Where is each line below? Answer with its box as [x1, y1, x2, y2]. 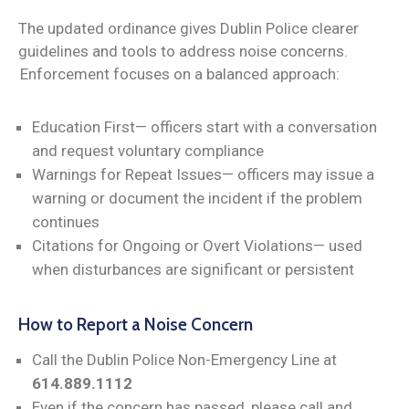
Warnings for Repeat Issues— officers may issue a [32, 164, 374, 184]
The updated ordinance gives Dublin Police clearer [18, 18, 359, 37]
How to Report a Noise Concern [18, 313, 253, 335]
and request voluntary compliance [32, 141, 264, 160]
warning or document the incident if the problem [32, 188, 362, 207]
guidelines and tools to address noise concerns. [18, 41, 348, 60]
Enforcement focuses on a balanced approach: [18, 64, 340, 83]
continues [32, 212, 100, 231]
